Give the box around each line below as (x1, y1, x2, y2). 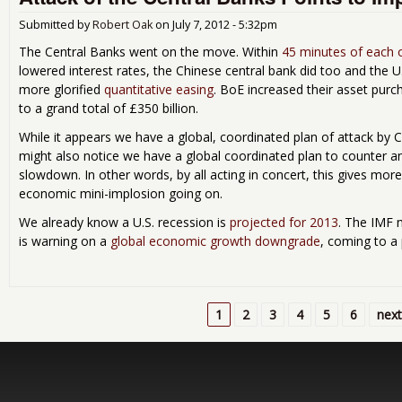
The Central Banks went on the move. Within (19, 42, 282, 60)
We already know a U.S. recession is (19, 214, 230, 232)
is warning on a (19, 232, 110, 250)
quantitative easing (104, 80, 214, 98)
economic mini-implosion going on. (19, 184, 223, 202)
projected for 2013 (230, 214, 338, 232)
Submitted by (19, 16, 92, 32)
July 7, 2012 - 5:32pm (172, 16, 277, 32)
